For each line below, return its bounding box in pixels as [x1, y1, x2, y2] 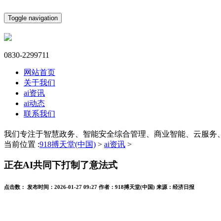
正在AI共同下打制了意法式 [4, 160, 117, 171]
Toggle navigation [8, 14, 58, 22]
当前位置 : [4, 140, 39, 148]
